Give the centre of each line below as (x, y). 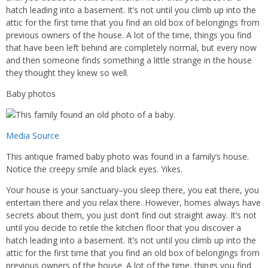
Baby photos (31, 94)
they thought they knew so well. (67, 73)
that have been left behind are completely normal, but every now (131, 48)
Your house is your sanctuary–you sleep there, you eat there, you (133, 190)
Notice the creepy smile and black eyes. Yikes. (94, 169)
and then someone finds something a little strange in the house (129, 60)
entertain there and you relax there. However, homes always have (133, 202)
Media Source (33, 135)
